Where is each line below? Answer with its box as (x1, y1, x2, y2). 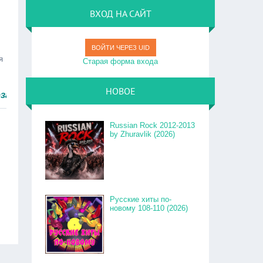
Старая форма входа (83, 57, 159, 66)
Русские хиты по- (110, 195, 172, 204)
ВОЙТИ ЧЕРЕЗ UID (91, 44, 150, 51)
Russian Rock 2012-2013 (110, 121, 195, 130)
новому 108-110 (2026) (110, 204, 188, 213)
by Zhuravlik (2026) (110, 130, 176, 139)
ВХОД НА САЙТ (89, 8, 151, 19)
